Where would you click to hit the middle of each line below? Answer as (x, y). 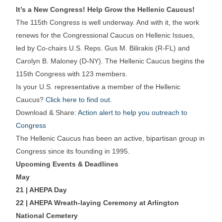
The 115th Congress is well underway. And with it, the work (108, 23)
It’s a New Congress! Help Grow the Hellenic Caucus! (106, 10)
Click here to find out (78, 100)
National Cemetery (47, 216)
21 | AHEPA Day (42, 190)
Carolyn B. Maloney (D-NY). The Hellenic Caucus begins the (111, 61)
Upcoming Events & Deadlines (67, 164)
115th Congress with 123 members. (72, 74)
